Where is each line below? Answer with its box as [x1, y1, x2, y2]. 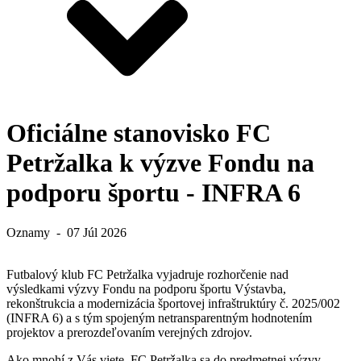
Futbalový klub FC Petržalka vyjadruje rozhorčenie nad [6, 267, 288, 281]
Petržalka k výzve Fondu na [6, 148, 314, 178]
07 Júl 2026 [67, 225, 127, 239]
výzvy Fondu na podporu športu [68, 281, 234, 296]
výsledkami [6, 281, 68, 296]
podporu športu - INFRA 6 [6, 178, 301, 208]
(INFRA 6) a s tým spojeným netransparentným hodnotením [6, 310, 312, 325]
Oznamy [6, 225, 50, 239]
